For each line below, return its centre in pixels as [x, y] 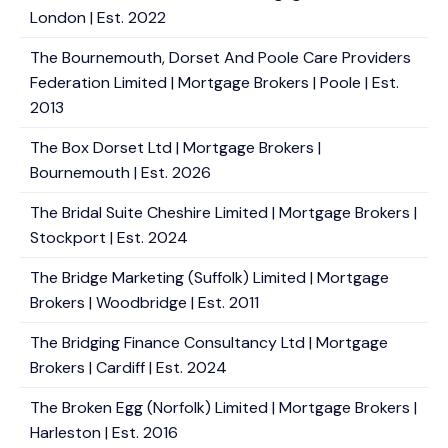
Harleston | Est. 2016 [104, 432]
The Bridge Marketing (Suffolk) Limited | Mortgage [209, 277]
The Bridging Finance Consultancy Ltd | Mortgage [209, 342]
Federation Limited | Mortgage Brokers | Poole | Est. [214, 82]
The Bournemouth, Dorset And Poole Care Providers [220, 57]
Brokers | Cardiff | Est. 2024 [128, 367]
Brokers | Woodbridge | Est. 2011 [144, 302]
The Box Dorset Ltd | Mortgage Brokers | [175, 147]
